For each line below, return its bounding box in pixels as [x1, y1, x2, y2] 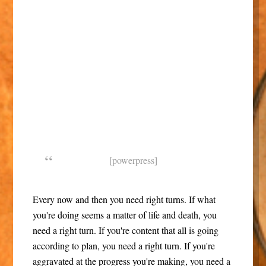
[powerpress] [109, 153, 157, 166]
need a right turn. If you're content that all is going [32, 223, 218, 236]
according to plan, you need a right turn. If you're [32, 239, 215, 252]
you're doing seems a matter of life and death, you [32, 208, 217, 221]
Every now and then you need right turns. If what [32, 192, 216, 205]
